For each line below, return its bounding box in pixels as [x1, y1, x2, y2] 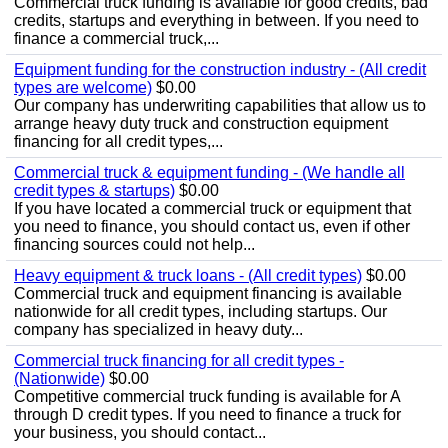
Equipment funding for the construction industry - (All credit [14, 61, 426, 78]
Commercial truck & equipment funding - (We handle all [14, 164, 405, 181]
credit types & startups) [14, 182, 175, 199]
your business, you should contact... [14, 424, 266, 441]
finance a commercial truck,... [14, 30, 219, 47]
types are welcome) [14, 79, 152, 96]
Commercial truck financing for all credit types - [14, 352, 344, 369]
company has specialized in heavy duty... [14, 321, 303, 338]
